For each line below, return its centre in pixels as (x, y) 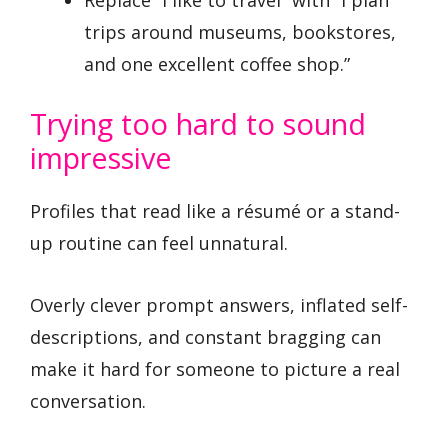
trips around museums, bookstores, (240, 31)
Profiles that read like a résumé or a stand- (215, 210)
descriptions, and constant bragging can (205, 337)
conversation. (88, 401)
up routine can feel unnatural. (159, 242)
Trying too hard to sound (198, 123)
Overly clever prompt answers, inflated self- (219, 305)
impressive (101, 157)
